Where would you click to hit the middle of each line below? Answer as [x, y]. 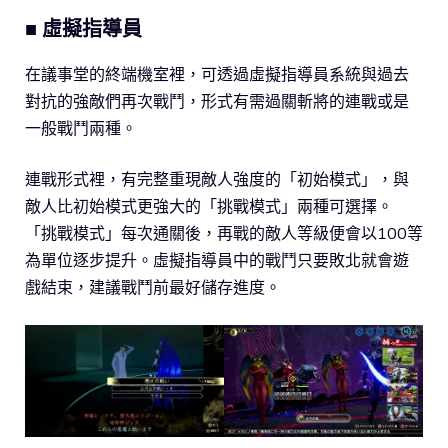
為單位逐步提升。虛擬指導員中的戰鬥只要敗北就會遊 [217, 259]
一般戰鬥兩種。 [81, 127]
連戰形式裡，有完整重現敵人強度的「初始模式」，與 [217, 178]
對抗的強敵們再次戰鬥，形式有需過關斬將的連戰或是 [217, 100]
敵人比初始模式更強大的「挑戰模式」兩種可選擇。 [209, 205]
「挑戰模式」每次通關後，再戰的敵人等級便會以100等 [224, 232]
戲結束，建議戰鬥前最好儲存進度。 [153, 286]
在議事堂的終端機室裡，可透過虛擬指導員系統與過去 [217, 73]
